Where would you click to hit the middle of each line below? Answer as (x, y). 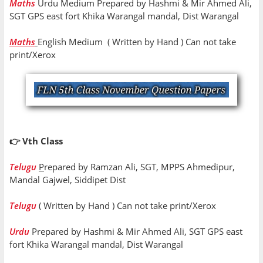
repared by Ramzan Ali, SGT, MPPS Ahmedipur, (139, 167)
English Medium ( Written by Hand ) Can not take (137, 41)
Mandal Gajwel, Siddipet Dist (69, 180)
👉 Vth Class (36, 141)
